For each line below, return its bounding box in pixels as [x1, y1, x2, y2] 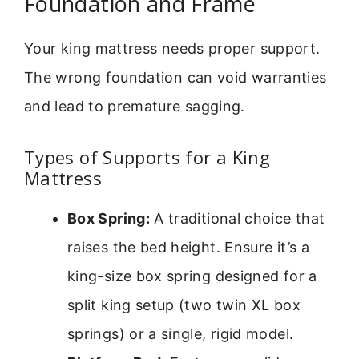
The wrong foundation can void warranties [24, 68, 327, 86]
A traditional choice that [149, 210, 325, 228]
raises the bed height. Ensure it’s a [67, 239, 309, 256]
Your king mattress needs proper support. [24, 39, 321, 57]
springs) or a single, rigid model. [67, 325, 294, 343]
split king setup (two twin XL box [67, 296, 301, 314]
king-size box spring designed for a [67, 268, 317, 285]
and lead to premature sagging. [24, 97, 245, 115]
